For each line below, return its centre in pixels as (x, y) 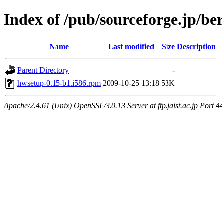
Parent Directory (43, 70)
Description (196, 46)
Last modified (131, 46)
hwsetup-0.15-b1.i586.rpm (59, 83)
